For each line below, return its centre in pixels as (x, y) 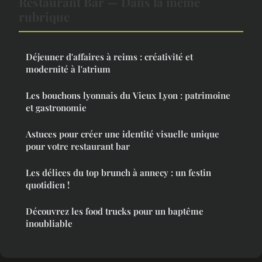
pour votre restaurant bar (78, 146)
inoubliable (49, 224)
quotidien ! (48, 185)
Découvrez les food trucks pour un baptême (115, 211)
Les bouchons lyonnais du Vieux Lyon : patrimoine (128, 96)
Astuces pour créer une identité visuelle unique (123, 134)
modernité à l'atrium (68, 69)
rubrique (44, 17)
